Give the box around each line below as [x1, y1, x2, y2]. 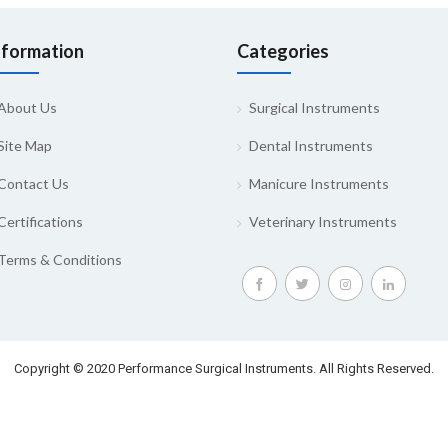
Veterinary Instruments [249, 213, 398, 230]
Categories [237, 40, 330, 62]
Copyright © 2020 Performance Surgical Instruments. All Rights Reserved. [14, 361, 434, 376]
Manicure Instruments [249, 175, 390, 192]
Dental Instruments [249, 137, 374, 154]
